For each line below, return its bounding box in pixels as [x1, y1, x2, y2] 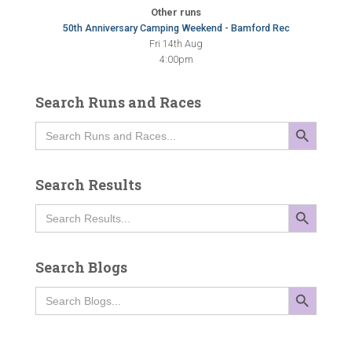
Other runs [151, 6, 201, 18]
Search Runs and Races [35, 93, 201, 112]
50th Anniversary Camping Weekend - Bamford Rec [62, 22, 290, 34]
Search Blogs [35, 258, 127, 277]
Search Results [35, 175, 141, 194]
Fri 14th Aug [149, 38, 203, 49]
